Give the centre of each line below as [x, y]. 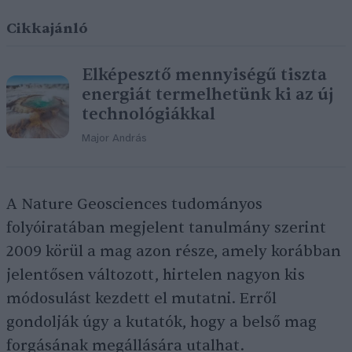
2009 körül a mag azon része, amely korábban [174, 251]
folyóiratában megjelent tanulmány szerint [166, 228]
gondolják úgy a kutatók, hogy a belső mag [161, 322]
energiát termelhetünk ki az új [208, 95]
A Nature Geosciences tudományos [134, 204]
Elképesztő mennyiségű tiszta [204, 75]
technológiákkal [148, 114]
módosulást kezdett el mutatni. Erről [141, 299]
